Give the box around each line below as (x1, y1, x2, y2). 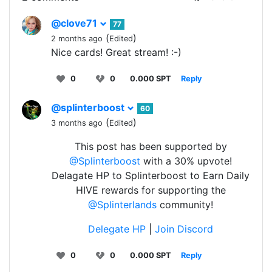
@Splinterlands (88, 199, 157, 211)
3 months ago (51, 118, 103, 128)
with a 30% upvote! (140, 155, 232, 168)
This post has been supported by (74, 140, 227, 153)
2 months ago (51, 34, 103, 44)
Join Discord (155, 223, 213, 236)
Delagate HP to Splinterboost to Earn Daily (52, 169, 250, 182)
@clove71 (51, 17, 100, 30)
